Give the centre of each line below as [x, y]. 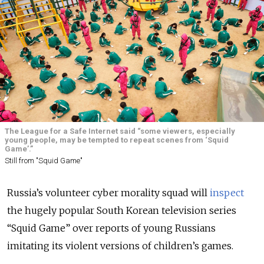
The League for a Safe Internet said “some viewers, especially [120, 131]
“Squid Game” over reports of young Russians [111, 228]
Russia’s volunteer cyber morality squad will [108, 193]
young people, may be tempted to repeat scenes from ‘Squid [117, 140]
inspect [227, 193]
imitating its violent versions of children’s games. [121, 246]
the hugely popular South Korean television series [122, 211]
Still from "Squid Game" [44, 161]
